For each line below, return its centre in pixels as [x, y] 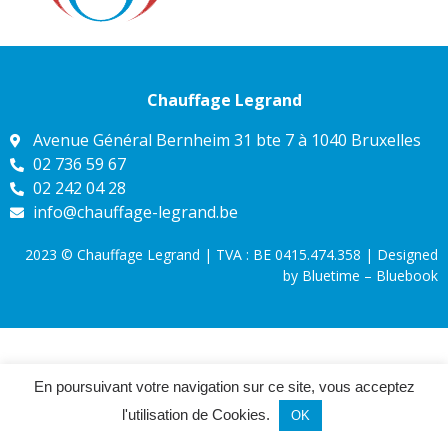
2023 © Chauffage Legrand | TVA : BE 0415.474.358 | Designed [231, 254]
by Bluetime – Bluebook [360, 275]
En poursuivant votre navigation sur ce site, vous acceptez [224, 386]
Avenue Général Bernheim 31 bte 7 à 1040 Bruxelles [226, 139]
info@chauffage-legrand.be [135, 211]
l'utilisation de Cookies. [197, 414]
